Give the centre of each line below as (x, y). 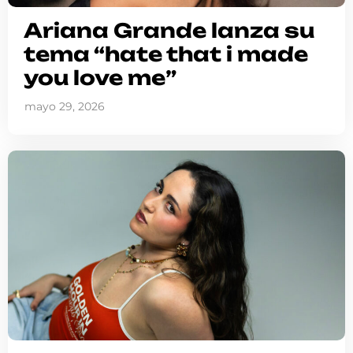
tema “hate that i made (166, 54)
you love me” (100, 77)
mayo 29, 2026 (65, 106)
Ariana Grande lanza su (169, 30)
